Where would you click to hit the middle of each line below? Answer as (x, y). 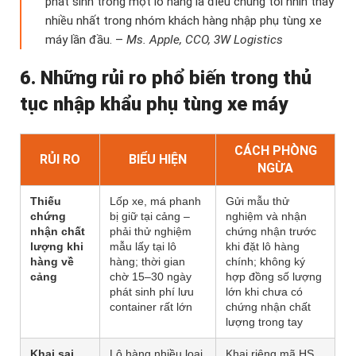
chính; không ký (265, 262)
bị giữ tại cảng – (150, 217)
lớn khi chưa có (264, 292)
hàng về (52, 262)
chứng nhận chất (268, 307)
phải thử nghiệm (151, 232)
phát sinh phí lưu (152, 292)
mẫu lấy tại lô (143, 247)
